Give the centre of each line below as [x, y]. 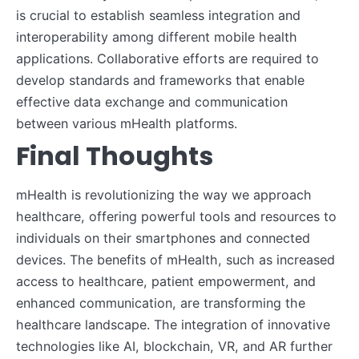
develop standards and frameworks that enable [160, 80]
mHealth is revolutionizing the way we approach [164, 194]
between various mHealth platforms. [127, 123]
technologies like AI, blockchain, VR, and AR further [174, 346]
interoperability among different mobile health [157, 36]
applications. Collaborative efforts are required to [167, 58]
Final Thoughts [115, 155]
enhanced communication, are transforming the [161, 303]
